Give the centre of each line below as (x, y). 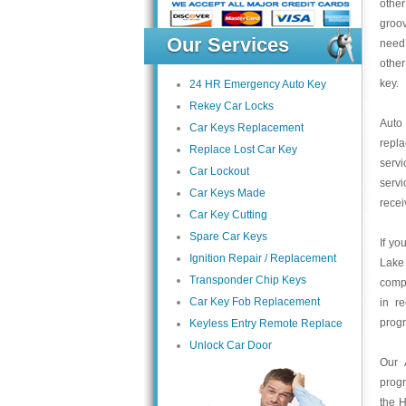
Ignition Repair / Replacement (263, 258)
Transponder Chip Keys (248, 280)
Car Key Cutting (228, 215)
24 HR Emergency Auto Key (258, 84)
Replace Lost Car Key (243, 150)
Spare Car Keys (228, 237)
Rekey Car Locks (232, 106)
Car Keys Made (227, 193)
